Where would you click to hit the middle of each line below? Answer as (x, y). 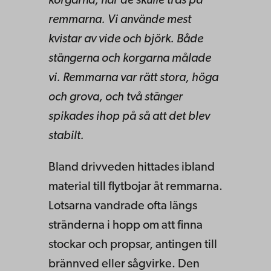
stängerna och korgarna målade (130, 58)
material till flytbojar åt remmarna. (135, 187)
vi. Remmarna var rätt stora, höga (133, 78)
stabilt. (66, 136)
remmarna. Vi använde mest (120, 20)
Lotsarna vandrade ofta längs (123, 206)
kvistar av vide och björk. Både (126, 39)
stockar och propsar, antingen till (133, 245)
